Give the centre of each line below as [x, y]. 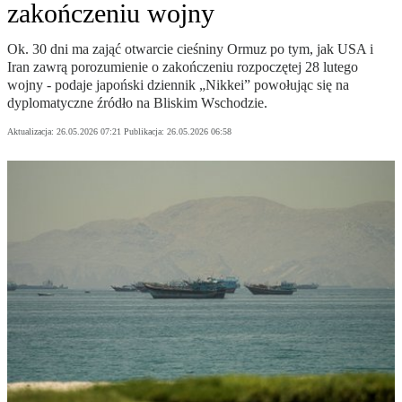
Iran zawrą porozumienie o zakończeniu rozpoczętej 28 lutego [183, 67]
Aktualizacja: [32, 132]
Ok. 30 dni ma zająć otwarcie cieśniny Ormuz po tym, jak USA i [190, 49]
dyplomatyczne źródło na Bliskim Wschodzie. [137, 103]
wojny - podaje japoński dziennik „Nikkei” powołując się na [178, 85]
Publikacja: [145, 132]
